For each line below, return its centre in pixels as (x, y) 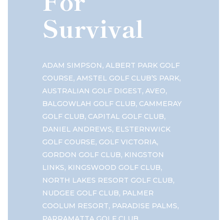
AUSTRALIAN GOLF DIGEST (92, 91)
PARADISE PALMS (145, 206)
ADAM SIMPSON (72, 66)
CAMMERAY (160, 104)
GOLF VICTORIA (128, 142)
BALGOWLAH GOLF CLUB (89, 104)
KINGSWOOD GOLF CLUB (114, 168)
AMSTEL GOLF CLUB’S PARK (128, 78)
